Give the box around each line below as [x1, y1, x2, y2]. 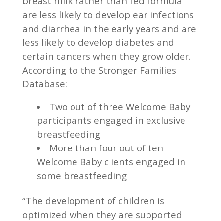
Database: [22, 77, 67, 90]
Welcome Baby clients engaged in [37, 155, 185, 168]
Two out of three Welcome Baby [49, 100, 190, 112]
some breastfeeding [37, 169, 127, 182]
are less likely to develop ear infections [22, 8, 194, 21]
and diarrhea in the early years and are [22, 22, 196, 35]
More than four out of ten [49, 141, 163, 154]
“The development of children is [22, 194, 164, 207]
